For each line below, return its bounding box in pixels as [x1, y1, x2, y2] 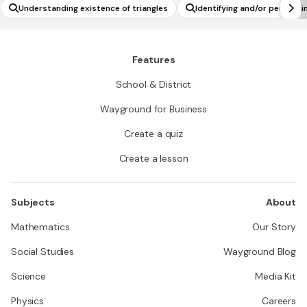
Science [11, 270, 47, 282]
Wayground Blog [223, 245, 296, 258]
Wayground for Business [100, 103, 207, 115]
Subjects [11, 196, 55, 208]
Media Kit [255, 270, 296, 282]
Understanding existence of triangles [18, 3, 168, 14]
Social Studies [11, 245, 75, 258]
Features [132, 53, 175, 66]
